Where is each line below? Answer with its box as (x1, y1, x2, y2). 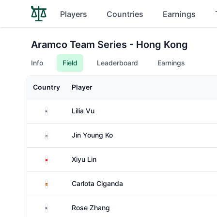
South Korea (47, 130, 86, 138)
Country (33, 83, 60, 91)
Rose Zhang (72, 203, 110, 212)
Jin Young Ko (72, 131, 113, 139)
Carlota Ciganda (72, 179, 123, 187)
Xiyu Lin (72, 155, 96, 163)
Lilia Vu (72, 107, 94, 115)
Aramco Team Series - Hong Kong (31, 39, 188, 50)
